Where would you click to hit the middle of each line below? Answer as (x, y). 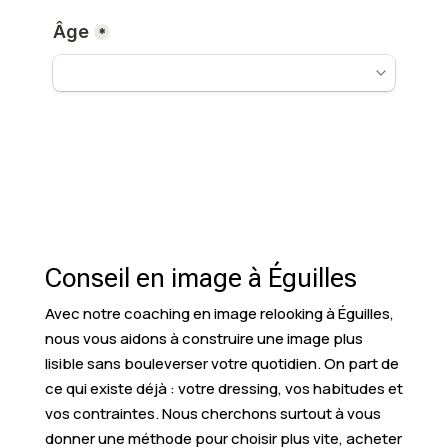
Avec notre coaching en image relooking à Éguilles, (219, 313)
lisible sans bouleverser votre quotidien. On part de (221, 363)
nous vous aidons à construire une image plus (203, 338)
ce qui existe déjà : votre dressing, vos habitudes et (223, 388)
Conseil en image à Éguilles (200, 277)
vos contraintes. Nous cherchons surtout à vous (212, 413)
